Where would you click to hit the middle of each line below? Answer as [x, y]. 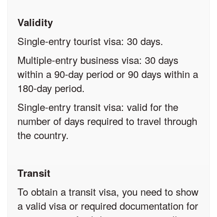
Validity [35, 22]
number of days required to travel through [107, 121]
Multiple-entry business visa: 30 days [98, 60]
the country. [43, 135]
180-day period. [51, 88]
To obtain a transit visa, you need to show [108, 192]
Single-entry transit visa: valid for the [98, 107]
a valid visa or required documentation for [108, 206]
